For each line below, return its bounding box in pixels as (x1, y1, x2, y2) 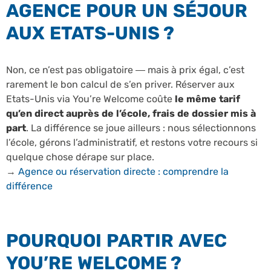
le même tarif (175, 93, 240, 105)
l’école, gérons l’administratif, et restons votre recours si (6, 136, 258, 148)
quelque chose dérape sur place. (6, 151, 154, 163)
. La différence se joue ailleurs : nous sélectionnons (26, 122, 256, 134)
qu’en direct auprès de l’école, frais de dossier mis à (6, 107, 256, 119)
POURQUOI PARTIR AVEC (6, 229, 227, 252)
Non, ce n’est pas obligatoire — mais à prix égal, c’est (6, 64, 244, 76)
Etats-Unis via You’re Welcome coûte (6, 93, 175, 105)
